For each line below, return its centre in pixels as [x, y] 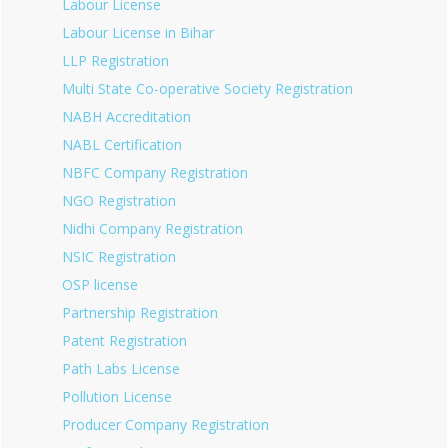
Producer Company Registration [165, 424]
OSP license [100, 284]
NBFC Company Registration [155, 172]
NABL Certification [122, 144]
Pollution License [117, 396]
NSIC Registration [119, 256]
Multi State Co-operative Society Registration [207, 88]
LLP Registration [115, 60]
